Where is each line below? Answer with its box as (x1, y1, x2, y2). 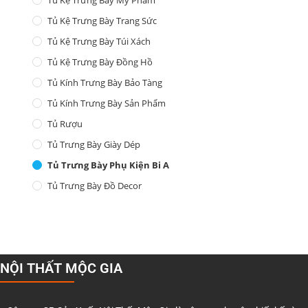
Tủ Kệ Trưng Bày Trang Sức (47, 14, 157, 27)
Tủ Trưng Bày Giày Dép (47, 137, 141, 151)
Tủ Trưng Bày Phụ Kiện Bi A (47, 158, 170, 171)
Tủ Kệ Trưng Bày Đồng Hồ (47, 55, 153, 68)
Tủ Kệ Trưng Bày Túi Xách (47, 34, 151, 47)
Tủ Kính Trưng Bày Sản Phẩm (47, 96, 166, 109)
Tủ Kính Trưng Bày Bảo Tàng (47, 76, 163, 89)
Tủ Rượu (47, 117, 83, 130)
